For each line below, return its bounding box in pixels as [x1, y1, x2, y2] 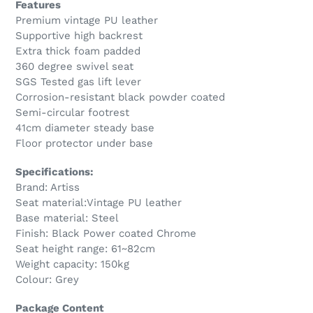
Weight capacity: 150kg [15, 257, 129, 270]
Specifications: [15, 165, 94, 178]
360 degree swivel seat [15, 59, 133, 73]
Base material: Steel [15, 211, 119, 224]
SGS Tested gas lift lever [15, 75, 141, 88]
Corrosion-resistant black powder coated [15, 90, 225, 103]
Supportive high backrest [15, 29, 143, 42]
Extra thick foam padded [15, 44, 140, 57]
